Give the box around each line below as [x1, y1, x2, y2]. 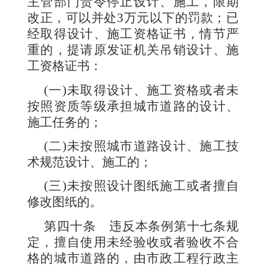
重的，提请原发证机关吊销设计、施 [27, 43, 239, 58]
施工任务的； [27, 115, 102, 129]
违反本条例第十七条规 [109, 218, 239, 233]
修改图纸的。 [27, 195, 102, 210]
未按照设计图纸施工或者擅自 [66, 179, 239, 194]
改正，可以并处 [27, 11, 117, 26]
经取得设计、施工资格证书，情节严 [27, 27, 239, 42]
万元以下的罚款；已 [123, 11, 239, 26]
